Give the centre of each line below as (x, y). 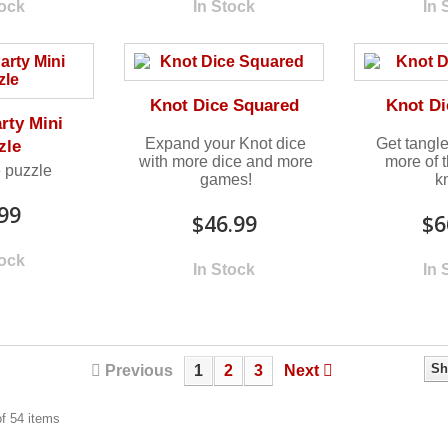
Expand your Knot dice (226, 143)
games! (225, 179)
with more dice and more (225, 161)
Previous (138, 370)
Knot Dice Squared (224, 105)
